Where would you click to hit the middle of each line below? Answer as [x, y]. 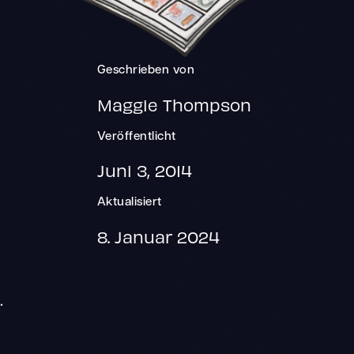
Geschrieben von [146, 71]
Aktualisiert [129, 203]
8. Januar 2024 [158, 236]
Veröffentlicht [136, 137]
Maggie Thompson [174, 104]
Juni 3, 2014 [144, 171]
